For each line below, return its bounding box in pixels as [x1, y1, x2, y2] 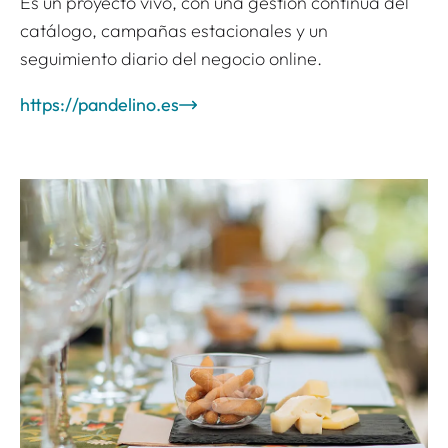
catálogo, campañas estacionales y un [20, 19, 328, 43]
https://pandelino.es [20, 93, 179, 117]
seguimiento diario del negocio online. [20, 47, 322, 71]
